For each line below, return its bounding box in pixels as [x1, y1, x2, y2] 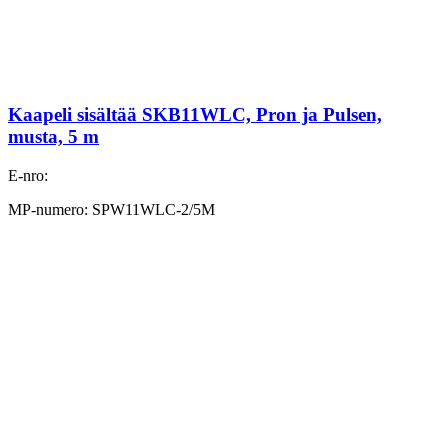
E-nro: [8, 166, 48, 184]
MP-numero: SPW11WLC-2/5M [8, 200, 215, 218]
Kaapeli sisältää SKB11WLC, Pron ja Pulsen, [8, 103, 382, 125]
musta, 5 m [8, 125, 99, 147]
